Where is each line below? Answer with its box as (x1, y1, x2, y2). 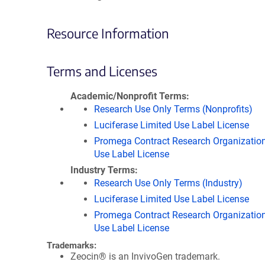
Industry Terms (70, 164, 135, 176)
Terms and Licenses (47, 63, 157, 79)
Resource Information (47, 25, 169, 41)
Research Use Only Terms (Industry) (94, 177, 243, 189)
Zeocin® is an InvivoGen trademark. (70, 251, 220, 262)
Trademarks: (47, 240, 96, 251)
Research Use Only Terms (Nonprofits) (94, 104, 253, 115)
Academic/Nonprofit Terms (70, 91, 186, 102)
